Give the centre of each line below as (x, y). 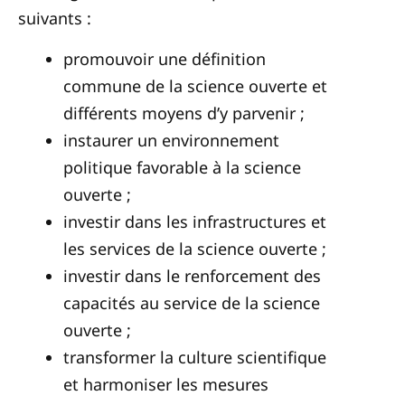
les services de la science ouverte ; (195, 249)
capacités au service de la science (192, 303)
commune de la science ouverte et (195, 86)
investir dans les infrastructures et (195, 221)
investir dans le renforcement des (192, 276)
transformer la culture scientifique (195, 357)
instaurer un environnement (171, 140)
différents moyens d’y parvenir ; (184, 113)
